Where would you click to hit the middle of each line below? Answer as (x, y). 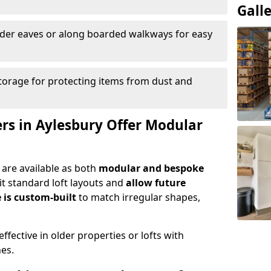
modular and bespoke (151, 168)
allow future (156, 183)
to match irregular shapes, (138, 197)
